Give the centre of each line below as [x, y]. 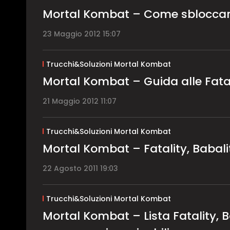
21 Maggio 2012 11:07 [80, 101]
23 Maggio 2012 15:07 [82, 34]
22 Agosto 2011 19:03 [80, 168]
